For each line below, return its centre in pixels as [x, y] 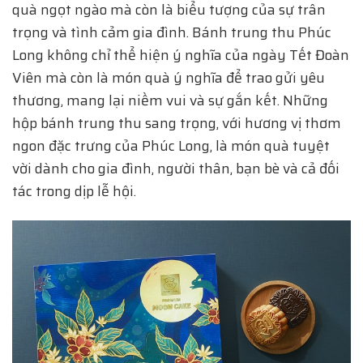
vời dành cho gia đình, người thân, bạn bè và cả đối [176, 168]
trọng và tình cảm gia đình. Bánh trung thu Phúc [172, 32]
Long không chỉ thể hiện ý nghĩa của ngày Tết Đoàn [181, 55]
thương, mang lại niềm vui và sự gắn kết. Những [170, 100]
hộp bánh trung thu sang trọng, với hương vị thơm [177, 123]
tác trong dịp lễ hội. [74, 191]
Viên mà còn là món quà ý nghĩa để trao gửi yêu [169, 77]
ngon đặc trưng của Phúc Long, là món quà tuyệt [171, 145]
